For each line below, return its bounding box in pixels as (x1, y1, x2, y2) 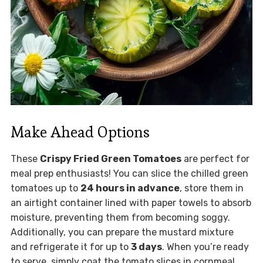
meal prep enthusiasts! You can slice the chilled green (10, 168, 248, 180)
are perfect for (181, 153, 249, 165)
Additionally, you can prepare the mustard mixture (10, 227, 234, 238)
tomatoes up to (10, 183, 80, 194)
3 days (130, 241, 162, 253)
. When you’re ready (161, 241, 249, 253)
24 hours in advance (80, 183, 180, 194)
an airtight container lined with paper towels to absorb (10, 197, 251, 209)
